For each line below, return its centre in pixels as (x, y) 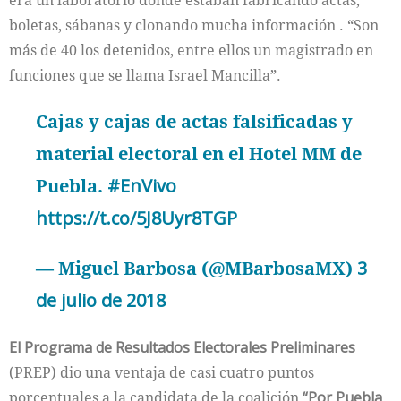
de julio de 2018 (101, 300)
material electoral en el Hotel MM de (199, 154)
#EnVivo (142, 186)
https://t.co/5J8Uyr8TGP (137, 218)
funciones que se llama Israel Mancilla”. (145, 75)
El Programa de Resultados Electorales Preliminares (182, 347)
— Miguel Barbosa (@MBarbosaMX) (196, 268)
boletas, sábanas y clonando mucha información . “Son (194, 25)
